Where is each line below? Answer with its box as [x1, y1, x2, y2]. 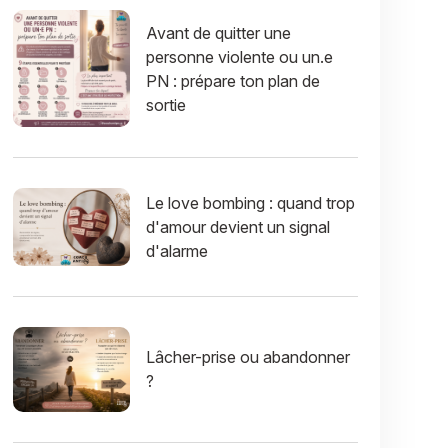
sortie [146, 94, 187, 115]
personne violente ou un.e [146, 46, 334, 67]
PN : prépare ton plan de [146, 70, 321, 91]
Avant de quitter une [146, 22, 292, 43]
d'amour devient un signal [146, 217, 331, 238]
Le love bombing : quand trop [146, 193, 356, 214]
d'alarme [146, 241, 209, 262]
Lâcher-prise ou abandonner [146, 347, 351, 368]
